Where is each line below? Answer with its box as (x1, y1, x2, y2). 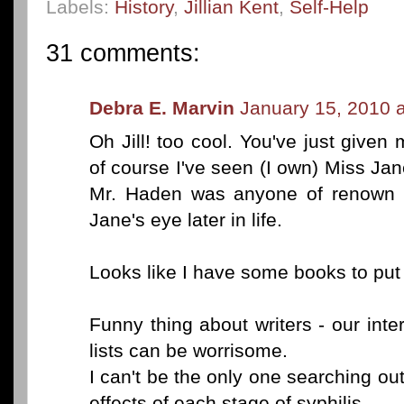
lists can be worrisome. (89, 339, 288, 361)
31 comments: (46, 40, 200, 68)
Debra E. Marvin (89, 96, 234, 118)
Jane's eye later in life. (89, 208, 282, 230)
